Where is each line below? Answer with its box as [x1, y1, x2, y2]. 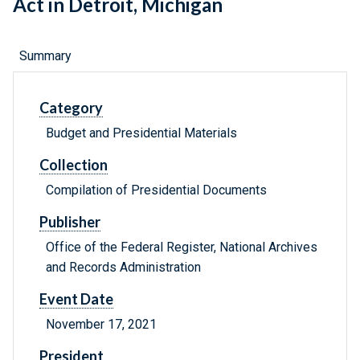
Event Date [39, 290, 113, 309]
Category [39, 99, 103, 117]
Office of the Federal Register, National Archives [46, 239, 317, 256]
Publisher [39, 213, 100, 231]
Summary [19, 48, 72, 64]
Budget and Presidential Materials [46, 125, 237, 141]
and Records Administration [46, 260, 201, 276]
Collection [39, 156, 108, 174]
